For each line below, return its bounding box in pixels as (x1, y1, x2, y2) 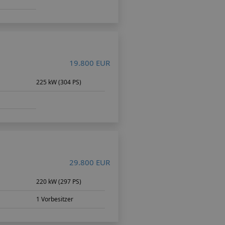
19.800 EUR (69, 57, 110, 68)
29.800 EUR (69, 157, 110, 167)
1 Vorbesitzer (36, 194, 74, 203)
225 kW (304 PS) (36, 77, 82, 86)
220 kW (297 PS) (36, 177, 82, 186)
